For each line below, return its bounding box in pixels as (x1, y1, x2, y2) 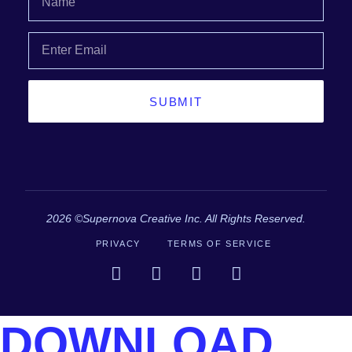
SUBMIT (149, 94, 203, 108)
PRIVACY (95, 238, 141, 248)
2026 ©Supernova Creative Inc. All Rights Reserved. (46, 211, 306, 225)
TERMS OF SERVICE (167, 238, 272, 248)
